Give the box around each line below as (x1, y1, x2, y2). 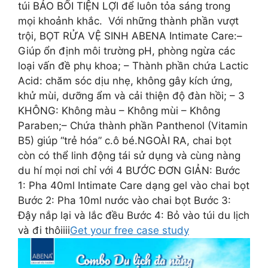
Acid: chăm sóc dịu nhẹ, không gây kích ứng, (18, 74, 233, 87)
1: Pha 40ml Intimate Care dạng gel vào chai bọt (18, 179, 249, 191)
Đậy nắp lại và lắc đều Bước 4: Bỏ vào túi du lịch (18, 209, 249, 221)
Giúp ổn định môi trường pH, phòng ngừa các (18, 44, 235, 57)
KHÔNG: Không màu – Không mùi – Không (18, 104, 220, 117)
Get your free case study (70, 224, 189, 236)
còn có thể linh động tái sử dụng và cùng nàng (18, 149, 240, 162)
